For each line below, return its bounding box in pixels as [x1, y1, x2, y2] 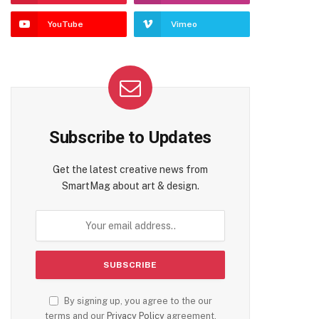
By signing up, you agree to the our [61, 295, 212, 306]
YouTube [48, 19, 83, 29]
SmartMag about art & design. [61, 179, 199, 192]
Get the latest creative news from [53, 163, 208, 175]
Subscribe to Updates [48, 127, 212, 147]
